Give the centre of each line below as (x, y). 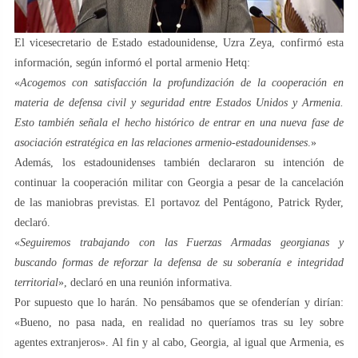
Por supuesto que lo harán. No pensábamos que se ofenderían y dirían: (179, 303)
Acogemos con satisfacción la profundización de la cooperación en (182, 83)
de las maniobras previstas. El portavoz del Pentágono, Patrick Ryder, (179, 203)
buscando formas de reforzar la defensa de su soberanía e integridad (179, 263)
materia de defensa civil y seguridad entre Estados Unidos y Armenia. (179, 103)
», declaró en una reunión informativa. (145, 283)
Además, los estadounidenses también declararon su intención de (179, 163)
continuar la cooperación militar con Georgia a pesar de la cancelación (179, 183)
